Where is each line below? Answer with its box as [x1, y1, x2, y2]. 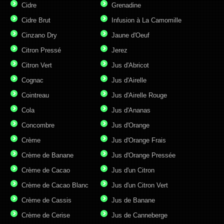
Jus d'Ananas [111, 106, 150, 114]
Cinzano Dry [21, 31, 57, 39]
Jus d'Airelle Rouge [111, 91, 167, 99]
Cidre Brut [21, 16, 50, 24]
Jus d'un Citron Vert [111, 181, 168, 189]
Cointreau [21, 91, 49, 99]
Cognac [21, 76, 43, 84]
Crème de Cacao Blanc [21, 181, 88, 189]
